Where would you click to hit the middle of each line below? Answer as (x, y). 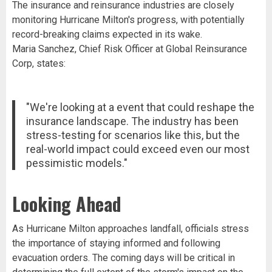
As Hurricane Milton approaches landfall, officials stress (131, 228)
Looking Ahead (67, 203)
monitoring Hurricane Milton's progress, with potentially (128, 19)
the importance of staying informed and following (116, 243)
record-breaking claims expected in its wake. (107, 34)
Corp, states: (39, 63)
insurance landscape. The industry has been (132, 121)
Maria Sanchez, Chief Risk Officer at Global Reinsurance (130, 49)
